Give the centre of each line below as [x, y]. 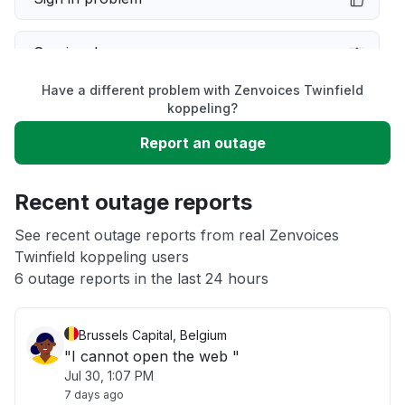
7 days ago [94, 395]
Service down [80, 52]
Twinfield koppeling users [102, 257]
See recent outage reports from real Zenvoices [177, 235]
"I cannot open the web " [152, 356]
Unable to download [103, 161]
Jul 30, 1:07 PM [109, 376]
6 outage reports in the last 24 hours [141, 278]
